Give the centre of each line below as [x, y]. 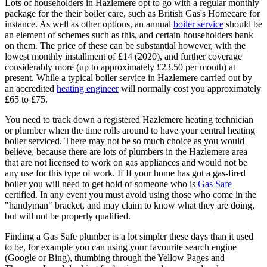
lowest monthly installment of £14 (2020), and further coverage [123, 56]
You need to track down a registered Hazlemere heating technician [129, 119]
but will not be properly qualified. [68, 216]
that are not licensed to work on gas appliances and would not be [126, 162]
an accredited [31, 88]
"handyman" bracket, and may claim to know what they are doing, [130, 205]
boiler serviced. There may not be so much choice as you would [125, 141]
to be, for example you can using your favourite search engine [121, 247]
